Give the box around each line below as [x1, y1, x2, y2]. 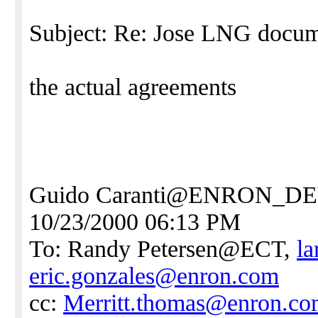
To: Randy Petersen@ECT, [29, 236, 297, 262]
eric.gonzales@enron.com [29, 263, 279, 289]
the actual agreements [29, 74, 236, 100]
